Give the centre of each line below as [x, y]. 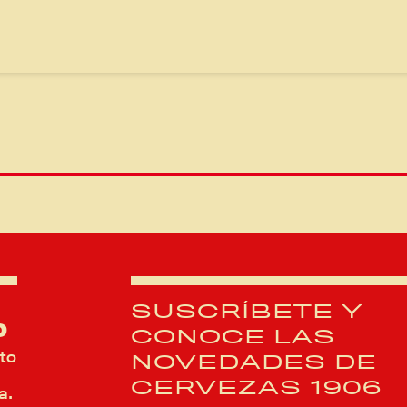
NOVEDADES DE [254, 362]
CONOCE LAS [233, 337]
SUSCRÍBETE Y [247, 311]
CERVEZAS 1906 [256, 387]
